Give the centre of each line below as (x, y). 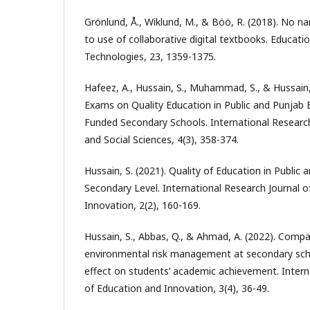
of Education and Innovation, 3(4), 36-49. (177, 288)
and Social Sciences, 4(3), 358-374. (162, 139)
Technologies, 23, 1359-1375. (150, 56)
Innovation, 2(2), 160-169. (143, 205)
